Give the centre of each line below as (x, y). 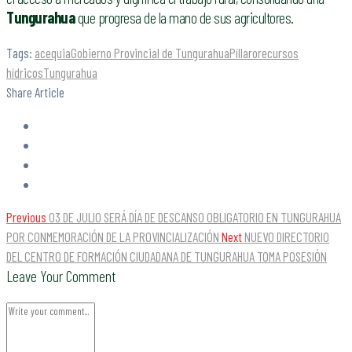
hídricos (25, 72)
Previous (26, 216)
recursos (278, 52)
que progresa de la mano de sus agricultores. (184, 17)
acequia (53, 52)
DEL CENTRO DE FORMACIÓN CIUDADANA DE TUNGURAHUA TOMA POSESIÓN (167, 256)
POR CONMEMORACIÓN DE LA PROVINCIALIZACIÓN (113, 236)
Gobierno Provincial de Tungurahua (150, 52)
